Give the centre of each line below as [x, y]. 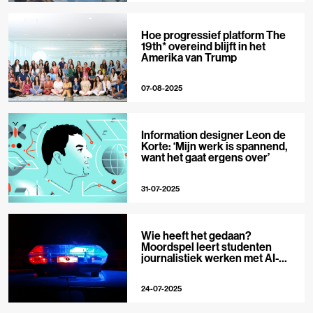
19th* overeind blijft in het [203, 46]
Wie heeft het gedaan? [196, 235]
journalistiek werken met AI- [210, 257]
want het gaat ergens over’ [205, 158]
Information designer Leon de [213, 135]
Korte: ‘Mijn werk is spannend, [214, 146]
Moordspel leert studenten [206, 246]
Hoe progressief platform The [213, 35]
